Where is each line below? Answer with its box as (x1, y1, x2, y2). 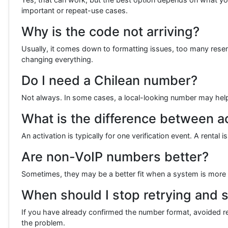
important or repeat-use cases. (21, 6, 128, 15)
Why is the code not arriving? (21, 24, 199, 40)
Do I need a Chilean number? (21, 73, 197, 89)
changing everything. (21, 55, 93, 64)
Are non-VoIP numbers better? (21, 149, 209, 165)
